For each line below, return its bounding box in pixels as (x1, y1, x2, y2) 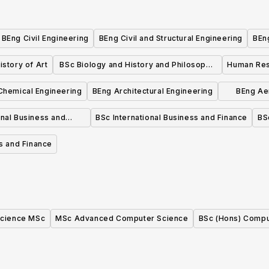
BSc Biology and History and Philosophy (59, 60, 216, 70)
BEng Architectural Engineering (92, 86, 213, 96)
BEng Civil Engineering (1, 34, 89, 43)
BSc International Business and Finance (95, 113, 247, 122)
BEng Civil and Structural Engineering (98, 34, 243, 43)
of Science (116, 78, 159, 88)
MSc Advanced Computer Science (55, 214, 189, 223)
